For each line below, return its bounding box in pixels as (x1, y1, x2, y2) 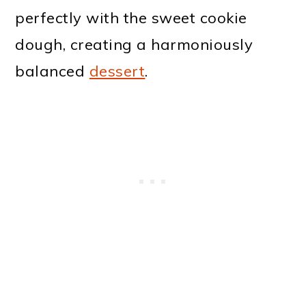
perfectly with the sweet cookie (15, 8, 247, 27)
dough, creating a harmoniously (15, 35, 253, 54)
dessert (89, 61, 145, 81)
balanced (15, 61, 89, 81)
